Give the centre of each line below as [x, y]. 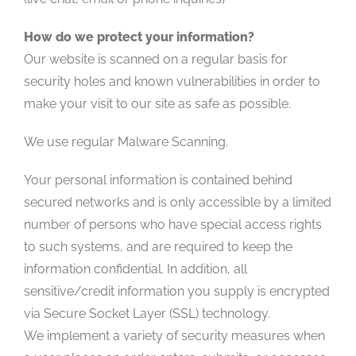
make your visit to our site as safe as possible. [157, 103]
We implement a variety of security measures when [174, 335]
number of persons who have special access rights [173, 224]
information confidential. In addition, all [135, 269]
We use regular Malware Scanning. [126, 141]
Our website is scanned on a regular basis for [156, 59]
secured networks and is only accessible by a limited [178, 202]
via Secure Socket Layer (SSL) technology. [147, 313]
